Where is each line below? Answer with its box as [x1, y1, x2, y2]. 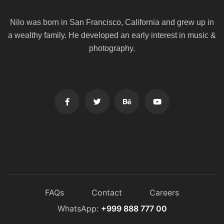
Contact [91, 187, 122, 198]
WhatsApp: [57, 203, 98, 214]
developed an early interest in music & [81, 31, 216, 40]
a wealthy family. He [8, 31, 81, 40]
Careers [149, 187, 179, 198]
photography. [89, 44, 135, 53]
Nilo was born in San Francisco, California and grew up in [10, 18, 214, 27]
